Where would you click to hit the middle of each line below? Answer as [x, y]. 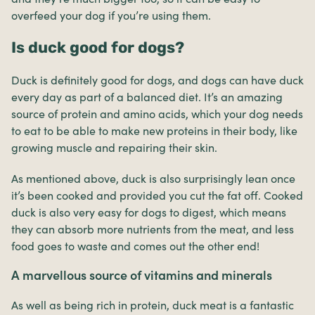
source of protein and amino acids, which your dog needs [157, 114]
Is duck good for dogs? [98, 47]
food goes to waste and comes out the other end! [135, 246]
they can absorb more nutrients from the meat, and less [153, 229]
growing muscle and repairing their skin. [114, 147]
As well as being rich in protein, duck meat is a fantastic [153, 305]
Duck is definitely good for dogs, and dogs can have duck [157, 80]
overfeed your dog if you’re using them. [111, 15]
